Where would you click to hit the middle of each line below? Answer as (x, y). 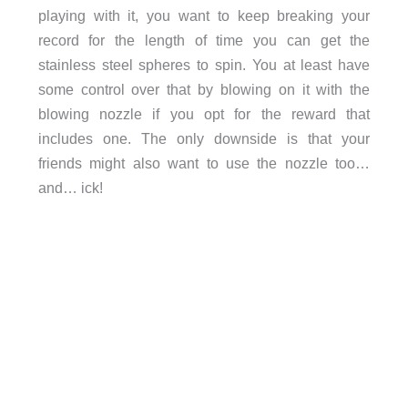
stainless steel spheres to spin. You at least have (204, 65)
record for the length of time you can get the (204, 41)
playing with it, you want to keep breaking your (204, 16)
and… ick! (70, 188)
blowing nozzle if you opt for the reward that (204, 114)
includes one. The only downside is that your (204, 139)
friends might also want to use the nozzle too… (204, 163)
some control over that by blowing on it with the (204, 90)
